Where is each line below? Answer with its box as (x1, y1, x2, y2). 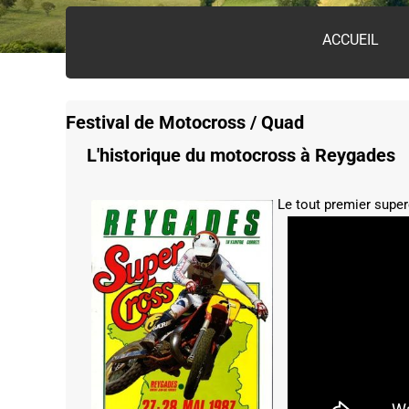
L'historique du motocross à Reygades (87, 144, 395, 166)
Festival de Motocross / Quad (66, 111, 304, 133)
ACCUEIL (322, 31, 379, 48)
